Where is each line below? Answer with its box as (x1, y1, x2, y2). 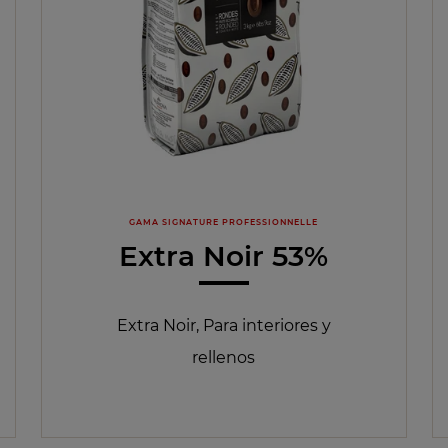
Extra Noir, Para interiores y (116, 316, 331, 336)
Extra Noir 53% (119, 238, 329, 273)
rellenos (192, 348, 256, 368)
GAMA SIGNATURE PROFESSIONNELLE (129, 217, 319, 228)
